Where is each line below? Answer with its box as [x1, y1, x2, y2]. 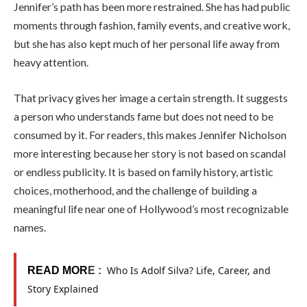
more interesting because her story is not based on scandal [14, 146, 286, 160]
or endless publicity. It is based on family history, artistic [14, 164, 273, 178]
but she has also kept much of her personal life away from [14, 37, 280, 51]
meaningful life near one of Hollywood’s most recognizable [14, 201, 288, 215]
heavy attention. [14, 56, 88, 69]
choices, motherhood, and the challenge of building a [14, 183, 257, 197]
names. [14, 220, 46, 234]
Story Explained [27, 282, 99, 296]
